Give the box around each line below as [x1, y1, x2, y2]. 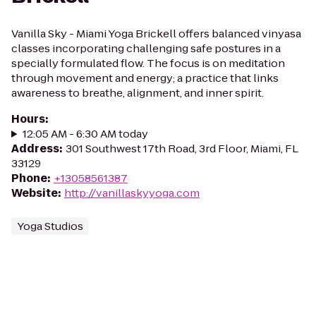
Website [11, 186, 58, 200]
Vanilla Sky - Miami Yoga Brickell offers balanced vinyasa [11, 26, 301, 41]
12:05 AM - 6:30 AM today [22, 126, 148, 141]
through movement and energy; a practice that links [11, 71, 279, 85]
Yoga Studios [17, 219, 83, 233]
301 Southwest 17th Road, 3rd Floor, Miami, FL [66, 141, 298, 156]
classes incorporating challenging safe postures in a [11, 41, 281, 56]
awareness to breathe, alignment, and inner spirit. [11, 85, 264, 100]
